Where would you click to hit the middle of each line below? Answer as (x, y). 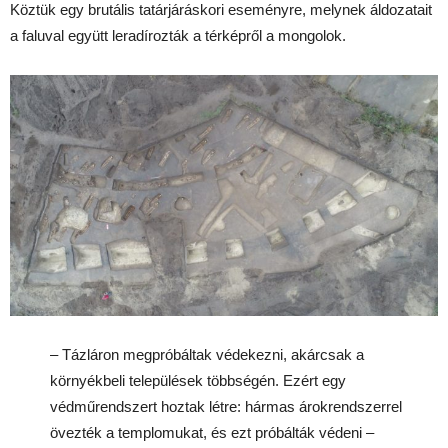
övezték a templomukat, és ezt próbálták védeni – (212, 433)
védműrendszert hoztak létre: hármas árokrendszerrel (226, 407)
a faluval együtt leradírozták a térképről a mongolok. (178, 36)
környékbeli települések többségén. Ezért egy (198, 381)
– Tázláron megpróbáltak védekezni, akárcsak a (207, 355)
